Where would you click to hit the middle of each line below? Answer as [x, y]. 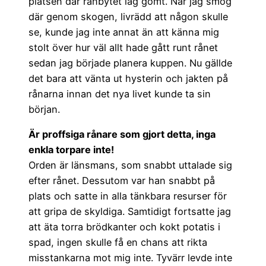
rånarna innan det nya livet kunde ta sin [120, 94]
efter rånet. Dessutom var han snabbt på [122, 181]
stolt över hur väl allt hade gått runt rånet [123, 47]
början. [44, 109]
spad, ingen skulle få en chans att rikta [118, 243]
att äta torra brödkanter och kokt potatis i [124, 227]
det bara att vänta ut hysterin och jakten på [128, 78]
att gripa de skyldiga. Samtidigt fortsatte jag [130, 212]
